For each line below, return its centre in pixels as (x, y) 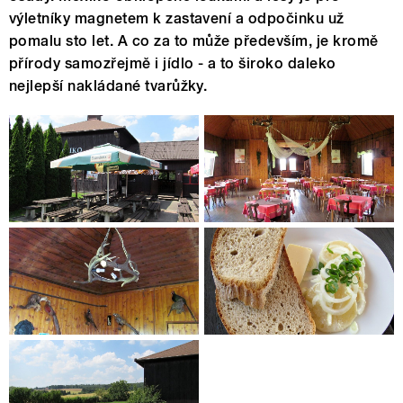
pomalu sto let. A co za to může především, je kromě (194, 41)
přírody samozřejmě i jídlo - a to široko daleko (173, 64)
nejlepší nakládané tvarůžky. (108, 86)
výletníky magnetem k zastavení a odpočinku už (177, 19)
